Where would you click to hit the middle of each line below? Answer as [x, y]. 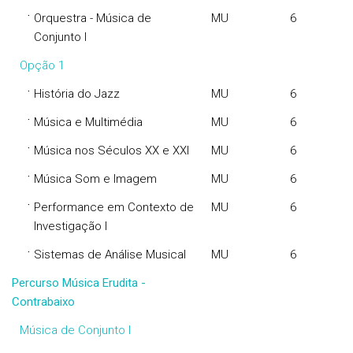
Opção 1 [42, 65]
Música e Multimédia [88, 122]
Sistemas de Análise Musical [110, 255]
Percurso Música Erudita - [79, 283]
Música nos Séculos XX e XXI [111, 150]
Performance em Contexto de [114, 207]
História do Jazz [77, 94]
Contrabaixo [43, 302]
